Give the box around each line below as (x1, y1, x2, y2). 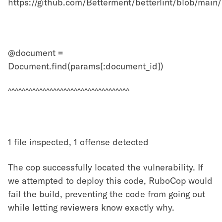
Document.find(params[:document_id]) (8, 60, 164, 72)
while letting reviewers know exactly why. (8, 202, 174, 213)
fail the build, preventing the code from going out (8, 188, 205, 200)
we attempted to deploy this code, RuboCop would (8, 175, 213, 186)
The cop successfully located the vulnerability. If (8, 162, 203, 173)
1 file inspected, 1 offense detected (8, 136, 149, 148)
